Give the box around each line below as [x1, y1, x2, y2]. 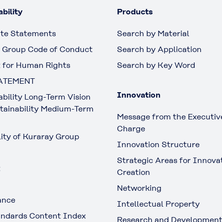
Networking [117, 183, 162, 193]
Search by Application [117, 45, 202, 54]
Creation [117, 167, 150, 177]
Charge [117, 124, 145, 133]
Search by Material [117, 29, 189, 38]
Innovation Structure [117, 140, 200, 149]
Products [117, 7, 153, 16]
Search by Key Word [117, 60, 195, 70]
